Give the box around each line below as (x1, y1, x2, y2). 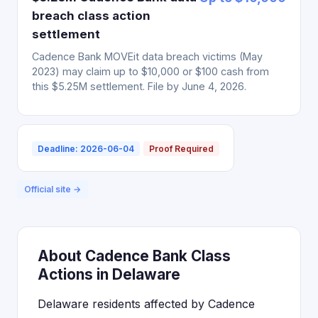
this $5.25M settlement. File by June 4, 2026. (32, 80, 246, 92)
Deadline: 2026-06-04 (38, 143, 134, 154)
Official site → (24, 184, 81, 194)
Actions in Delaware (38, 265, 180, 283)
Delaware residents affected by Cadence (38, 297, 255, 311)
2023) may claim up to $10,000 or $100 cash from (32, 65, 269, 77)
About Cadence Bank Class (38, 247, 231, 265)
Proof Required (149, 143, 214, 154)
